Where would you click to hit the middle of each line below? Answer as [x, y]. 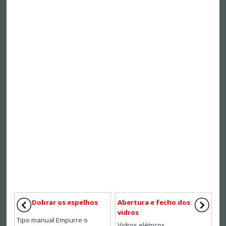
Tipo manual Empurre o [52, 220]
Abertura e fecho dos [154, 203]
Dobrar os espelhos [65, 203]
